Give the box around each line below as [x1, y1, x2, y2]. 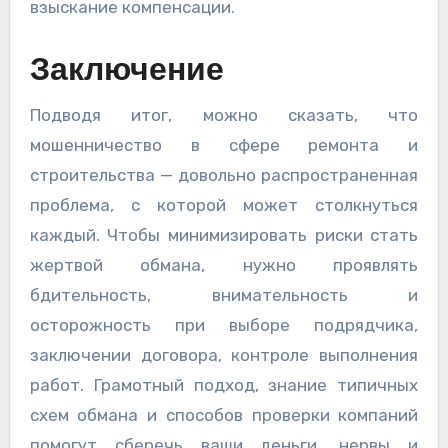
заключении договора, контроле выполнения [29, 344, 419, 365]
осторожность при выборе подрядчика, [29, 314, 419, 335]
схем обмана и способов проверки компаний [29, 404, 419, 425]
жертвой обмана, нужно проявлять [29, 254, 419, 275]
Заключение [29, 56, 224, 89]
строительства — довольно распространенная [29, 164, 419, 185]
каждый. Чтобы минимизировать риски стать [29, 224, 419, 245]
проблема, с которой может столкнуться [29, 194, 419, 215]
